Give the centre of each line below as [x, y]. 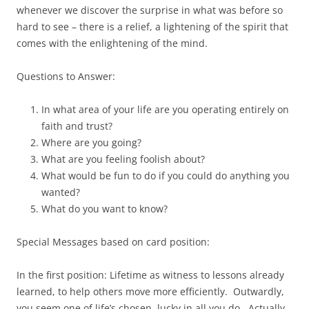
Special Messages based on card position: [113, 242]
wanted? [61, 192]
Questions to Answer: [66, 76]
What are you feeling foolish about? [123, 159]
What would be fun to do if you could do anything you [166, 176]
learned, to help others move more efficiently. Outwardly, [150, 291]
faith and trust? [77, 126]
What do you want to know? [104, 209]
